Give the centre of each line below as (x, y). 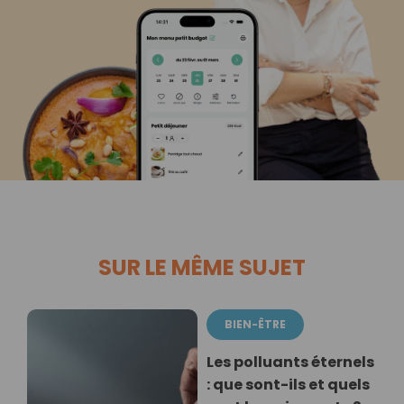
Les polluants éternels (290, 363)
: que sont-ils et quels (288, 385)
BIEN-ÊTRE (255, 325)
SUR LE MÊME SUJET (202, 268)
